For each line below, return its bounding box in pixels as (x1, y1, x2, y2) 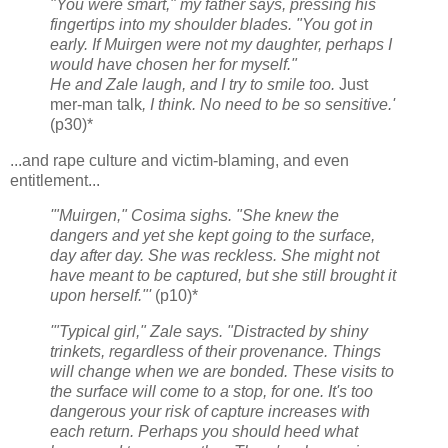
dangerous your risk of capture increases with (50, 403, 370, 421)
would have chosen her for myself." (50, 55, 297, 73)
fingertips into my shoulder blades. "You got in (50, 15, 373, 33)
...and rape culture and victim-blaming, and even (10, 151, 349, 169)
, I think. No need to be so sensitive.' (142, 95, 395, 113)
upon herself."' (50, 287, 151, 305)
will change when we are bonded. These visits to (50, 363, 394, 381)
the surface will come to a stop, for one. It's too (50, 383, 373, 401)
